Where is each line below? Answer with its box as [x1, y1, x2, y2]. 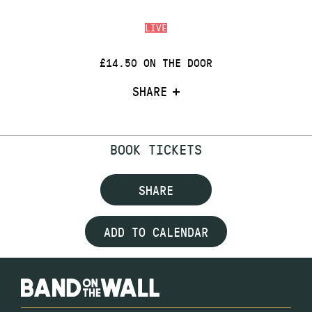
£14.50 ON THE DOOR [100, 54, 212, 70]
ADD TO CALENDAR [104, 223, 208, 240]
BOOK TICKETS [110, 140, 202, 159]
